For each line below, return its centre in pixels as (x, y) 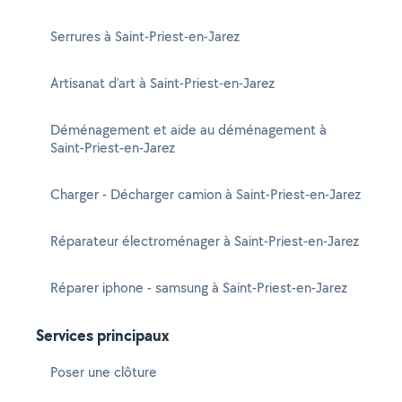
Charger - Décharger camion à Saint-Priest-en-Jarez (205, 194)
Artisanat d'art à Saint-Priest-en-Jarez (162, 83)
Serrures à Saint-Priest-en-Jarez (145, 36)
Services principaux (103, 335)
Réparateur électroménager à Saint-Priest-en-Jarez (205, 241)
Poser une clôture (104, 372)
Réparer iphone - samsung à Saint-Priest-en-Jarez (199, 288)
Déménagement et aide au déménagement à (188, 130)
